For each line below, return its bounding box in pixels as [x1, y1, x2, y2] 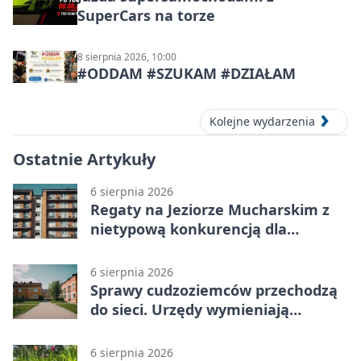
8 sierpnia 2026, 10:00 [77, 49, 176, 64]
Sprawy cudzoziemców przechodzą [90, 280, 338, 301]
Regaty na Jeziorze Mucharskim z [90, 200, 330, 220]
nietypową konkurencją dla [90, 219, 287, 239]
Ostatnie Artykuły [13, 148, 156, 171]
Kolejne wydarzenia [210, 113, 315, 129]
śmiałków [90, 239, 159, 259]
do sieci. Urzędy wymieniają [90, 300, 289, 320]
